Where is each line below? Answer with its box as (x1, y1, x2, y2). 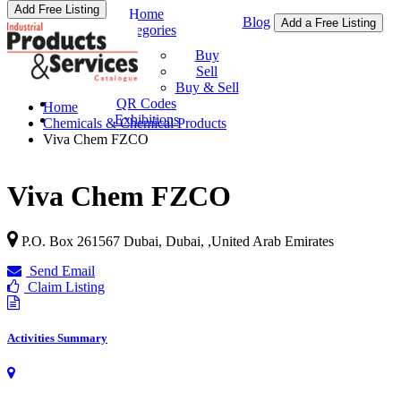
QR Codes (116, 96, 176, 111)
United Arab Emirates (211, 233, 334, 249)
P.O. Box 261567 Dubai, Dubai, (21, 233, 208, 249)
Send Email (26, 262, 95, 278)
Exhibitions (114, 112, 179, 127)
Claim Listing (24, 278, 105, 294)
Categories (116, 22, 176, 38)
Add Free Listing (14, 3, 99, 16)
